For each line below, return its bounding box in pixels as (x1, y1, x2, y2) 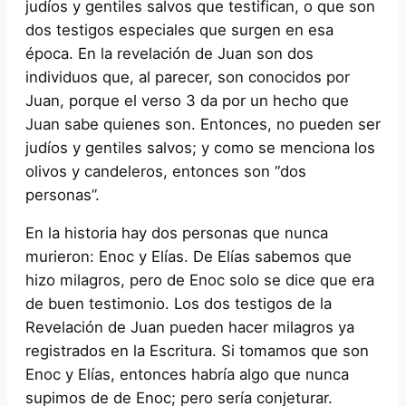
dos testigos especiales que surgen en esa (25, 20, 333, 39)
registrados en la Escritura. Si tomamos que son (25, 342, 369, 361)
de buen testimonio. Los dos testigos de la (25, 295, 332, 314)
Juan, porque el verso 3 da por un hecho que (25, 91, 349, 110)
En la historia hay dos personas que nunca (25, 224, 328, 243)
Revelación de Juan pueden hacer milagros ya (25, 318, 354, 337)
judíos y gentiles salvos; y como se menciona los (25, 138, 375, 157)
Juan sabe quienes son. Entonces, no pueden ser (25, 114, 381, 133)
